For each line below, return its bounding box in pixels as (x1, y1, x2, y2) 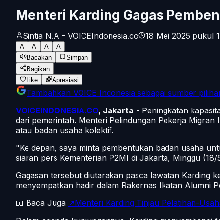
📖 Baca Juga (16, 198, 68, 208)
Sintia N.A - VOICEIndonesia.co (23, 31, 138, 41)
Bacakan (27, 54, 52, 62)
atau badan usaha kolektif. (16, 125, 113, 136)
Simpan (66, 54, 88, 62)
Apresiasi (52, 76, 79, 84)
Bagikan (27, 65, 50, 73)
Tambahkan (27, 88, 73, 98)
